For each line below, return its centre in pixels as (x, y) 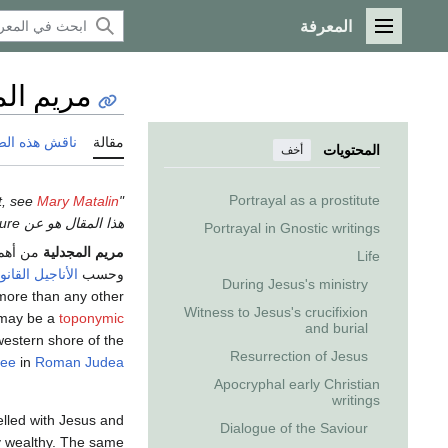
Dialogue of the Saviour (294, 428)
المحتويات (351, 150)
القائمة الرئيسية (334, 34)
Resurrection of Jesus (299, 356)
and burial (336, 328)
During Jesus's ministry (295, 284)
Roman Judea (79, 362)
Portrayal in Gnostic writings (292, 228)
